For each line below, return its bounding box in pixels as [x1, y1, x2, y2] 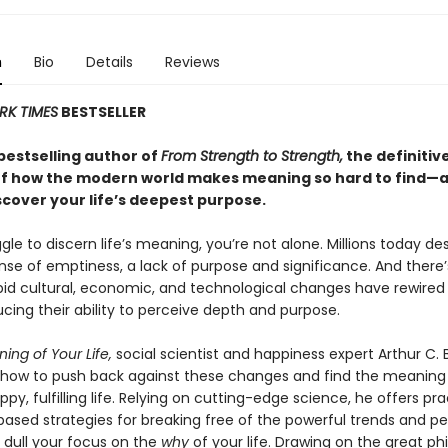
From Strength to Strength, [160, 146, 343, 166]
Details [85, 52, 133, 72]
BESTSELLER [57, 102, 146, 122]
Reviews [164, 52, 220, 72]
